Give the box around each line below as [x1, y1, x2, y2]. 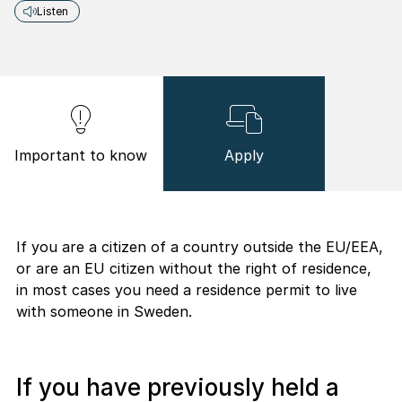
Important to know [14, 146, 147, 164]
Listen [37, 4, 68, 18]
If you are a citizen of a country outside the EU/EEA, [16, 238, 383, 256]
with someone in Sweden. [16, 302, 192, 320]
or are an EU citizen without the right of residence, [16, 259, 371, 277]
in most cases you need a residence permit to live [16, 281, 357, 299]
